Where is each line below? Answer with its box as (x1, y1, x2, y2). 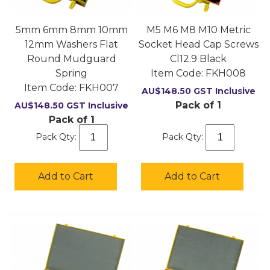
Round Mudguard (27, 53, 116, 65)
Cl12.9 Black (170, 53, 227, 65)
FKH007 (77, 82, 119, 94)
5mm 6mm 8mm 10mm (15, 24, 128, 36)
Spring (55, 67, 88, 80)
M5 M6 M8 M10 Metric (146, 24, 251, 36)
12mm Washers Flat (25, 39, 119, 51)
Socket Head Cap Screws (138, 39, 259, 51)
